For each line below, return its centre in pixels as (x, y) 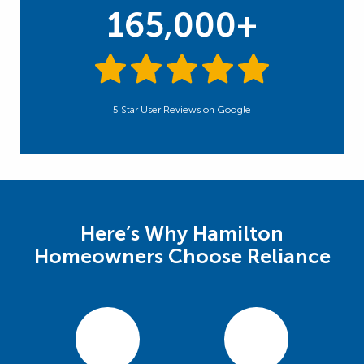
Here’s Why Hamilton (182, 234)
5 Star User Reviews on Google (182, 110)
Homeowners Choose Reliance (182, 257)
